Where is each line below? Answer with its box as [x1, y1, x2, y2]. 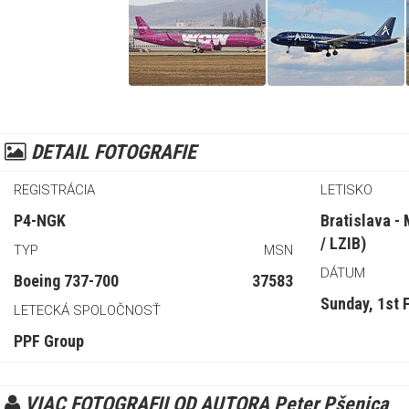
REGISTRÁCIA [14, 181, 95, 198]
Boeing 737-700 [14, 270, 119, 290]
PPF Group [14, 330, 84, 351]
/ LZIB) [320, 233, 366, 253]
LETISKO [320, 181, 372, 198]
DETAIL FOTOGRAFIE [26, 140, 196, 163]
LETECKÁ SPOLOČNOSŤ [14, 301, 161, 319]
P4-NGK [14, 210, 66, 230]
